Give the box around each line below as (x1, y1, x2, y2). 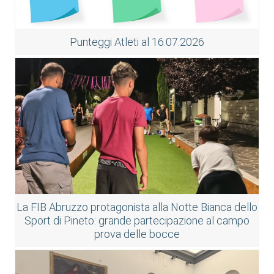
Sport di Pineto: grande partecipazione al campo (24, 214, 250, 228)
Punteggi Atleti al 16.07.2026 (69, 35, 204, 49)
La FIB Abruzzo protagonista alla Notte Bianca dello (16, 201, 257, 214)
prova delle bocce (94, 228, 180, 241)
